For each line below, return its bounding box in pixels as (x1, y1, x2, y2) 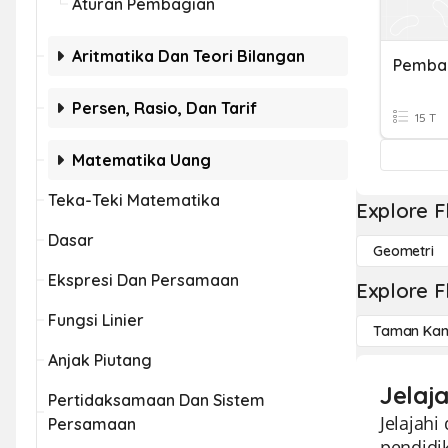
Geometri (373, 242, 434, 260)
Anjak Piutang (48, 350, 152, 370)
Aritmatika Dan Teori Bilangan (72, 46, 305, 66)
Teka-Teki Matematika (48, 190, 220, 210)
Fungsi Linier (48, 310, 144, 330)
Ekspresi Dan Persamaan (48, 270, 239, 290)
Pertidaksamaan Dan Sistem (48, 390, 265, 410)
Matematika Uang (72, 150, 211, 170)
